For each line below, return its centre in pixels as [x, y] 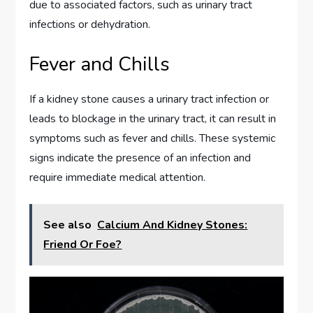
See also [68, 225]
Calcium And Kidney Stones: [173, 225]
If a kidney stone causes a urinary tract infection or [150, 100]
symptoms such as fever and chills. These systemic [153, 139]
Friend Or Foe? [83, 245]
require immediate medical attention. [118, 178]
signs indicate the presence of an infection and [140, 158]
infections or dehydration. [90, 25]
